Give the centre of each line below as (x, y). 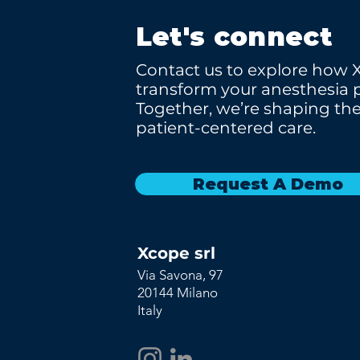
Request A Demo (268, 184)
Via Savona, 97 (180, 275)
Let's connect (234, 37)
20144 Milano (177, 292)
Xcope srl (176, 253)
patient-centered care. (225, 128)
